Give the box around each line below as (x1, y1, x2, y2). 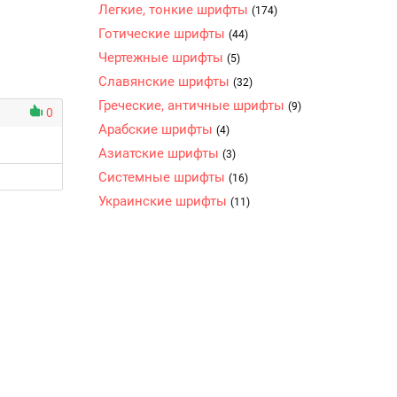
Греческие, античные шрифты (98, 97, 288, 113)
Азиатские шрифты (98, 145, 222, 161)
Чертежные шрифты (98, 50, 227, 66)
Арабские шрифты (98, 121, 216, 137)
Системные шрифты (98, 169, 229, 185)
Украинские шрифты (98, 193, 230, 209)
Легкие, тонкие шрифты (98, 2, 252, 18)
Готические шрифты (98, 26, 229, 42)
